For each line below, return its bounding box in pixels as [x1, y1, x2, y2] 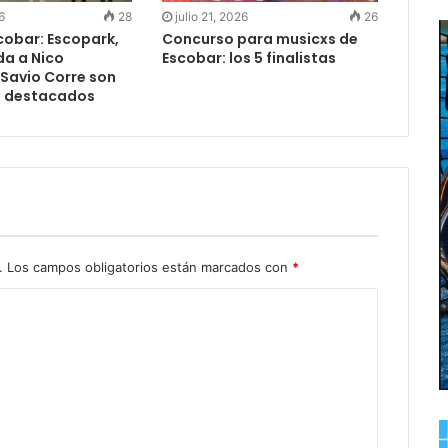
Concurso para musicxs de [161, 29, 358, 50]
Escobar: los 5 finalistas [161, 48, 336, 69]
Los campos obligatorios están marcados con [7, 259, 292, 276]
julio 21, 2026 [174, 9, 248, 25]
